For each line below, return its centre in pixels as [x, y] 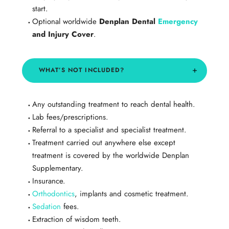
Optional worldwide [65, 22]
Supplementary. [58, 168]
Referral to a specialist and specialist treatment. [109, 130]
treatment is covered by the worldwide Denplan [110, 156]
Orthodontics [53, 194]
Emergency [178, 22]
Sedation [46, 207]
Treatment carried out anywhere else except [104, 143]
